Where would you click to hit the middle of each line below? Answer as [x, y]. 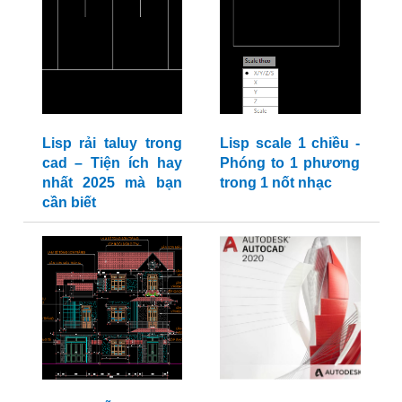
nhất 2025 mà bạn [112, 183]
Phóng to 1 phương [290, 163]
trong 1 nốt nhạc [276, 183]
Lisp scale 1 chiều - [290, 144]
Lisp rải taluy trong [112, 144]
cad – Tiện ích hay [112, 163]
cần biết [69, 203]
